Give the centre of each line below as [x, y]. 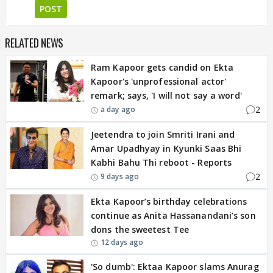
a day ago [118, 109]
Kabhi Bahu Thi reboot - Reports [161, 162]
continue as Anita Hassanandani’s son [173, 215]
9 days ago [120, 176]
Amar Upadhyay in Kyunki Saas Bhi [166, 148]
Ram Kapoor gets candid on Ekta [162, 67]
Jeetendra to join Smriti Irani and [163, 134]
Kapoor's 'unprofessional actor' [159, 81]
